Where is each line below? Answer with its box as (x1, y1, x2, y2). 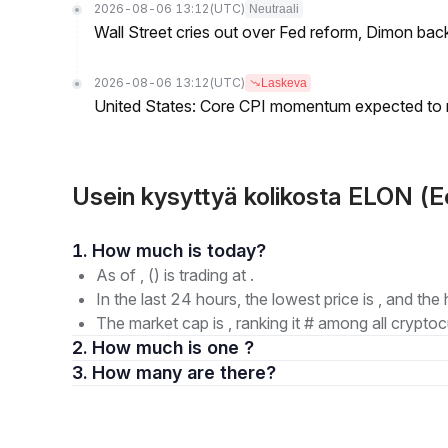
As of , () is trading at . (96, 265, 254, 285)
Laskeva (261, 76, 307, 90)
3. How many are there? (187, 362, 276, 383)
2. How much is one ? (92, 337, 254, 358)
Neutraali (249, 2, 299, 16)
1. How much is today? (207, 240, 266, 261)
